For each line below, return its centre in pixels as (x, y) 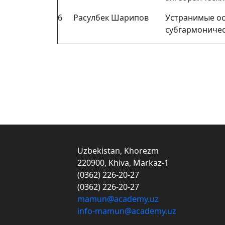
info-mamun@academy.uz (127, 211)
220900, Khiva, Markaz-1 (121, 163)
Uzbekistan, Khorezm (116, 151)
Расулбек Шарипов (111, 18)
